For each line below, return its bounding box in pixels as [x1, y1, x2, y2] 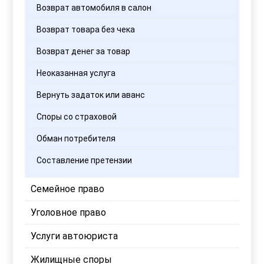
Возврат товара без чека [37, 24, 136, 34]
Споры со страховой [37, 111, 117, 121]
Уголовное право [31, 206, 107, 218]
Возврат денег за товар [37, 46, 131, 56]
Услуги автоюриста [31, 230, 118, 242]
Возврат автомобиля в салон [37, 2, 152, 12]
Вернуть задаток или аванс [37, 90, 146, 100]
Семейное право [31, 183, 105, 194]
